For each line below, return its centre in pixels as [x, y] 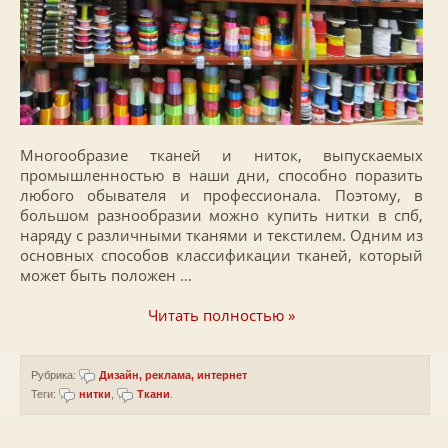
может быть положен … [106, 274]
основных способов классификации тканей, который [221, 254]
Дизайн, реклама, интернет [173, 374]
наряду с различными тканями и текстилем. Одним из [221, 234]
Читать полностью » [221, 314]
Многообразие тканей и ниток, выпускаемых [221, 154]
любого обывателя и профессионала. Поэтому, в [221, 194]
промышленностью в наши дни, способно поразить [221, 174]
